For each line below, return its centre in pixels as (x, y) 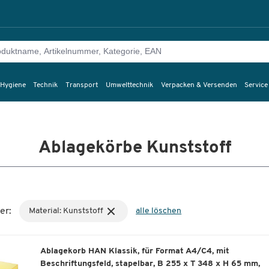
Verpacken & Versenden (199, 85)
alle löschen (159, 211)
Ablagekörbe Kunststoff (134, 148)
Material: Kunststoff (66, 211)
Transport (82, 85)
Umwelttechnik (129, 85)
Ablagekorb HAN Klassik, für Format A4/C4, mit (135, 251)
